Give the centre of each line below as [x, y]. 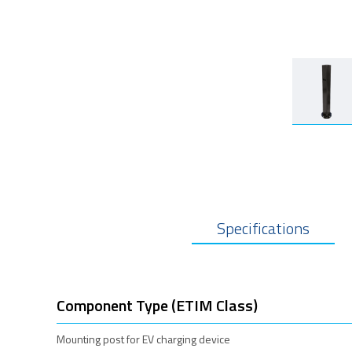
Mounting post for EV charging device [143, 339]
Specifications [263, 228]
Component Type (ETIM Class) [157, 305]
